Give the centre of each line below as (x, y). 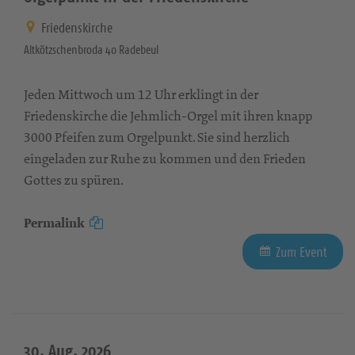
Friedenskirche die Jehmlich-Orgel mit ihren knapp (168, 115)
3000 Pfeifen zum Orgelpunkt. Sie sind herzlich (157, 137)
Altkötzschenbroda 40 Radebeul (91, 49)
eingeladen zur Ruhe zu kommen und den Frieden (165, 158)
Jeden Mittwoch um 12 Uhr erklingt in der (141, 94)
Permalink (54, 223)
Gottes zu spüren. (74, 179)
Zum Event (302, 252)
